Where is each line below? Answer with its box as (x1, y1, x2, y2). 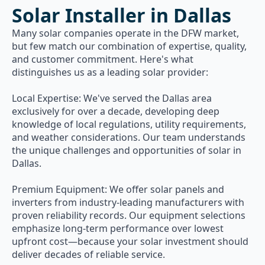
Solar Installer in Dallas (12, 2, 231, 28)
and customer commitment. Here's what (12, 53, 193, 66)
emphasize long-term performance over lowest (12, 222, 224, 235)
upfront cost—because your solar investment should (12, 235, 248, 248)
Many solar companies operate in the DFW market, (12, 27, 239, 40)
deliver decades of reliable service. (12, 248, 165, 261)
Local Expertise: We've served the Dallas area (12, 92, 212, 105)
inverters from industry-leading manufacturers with (12, 196, 244, 209)
